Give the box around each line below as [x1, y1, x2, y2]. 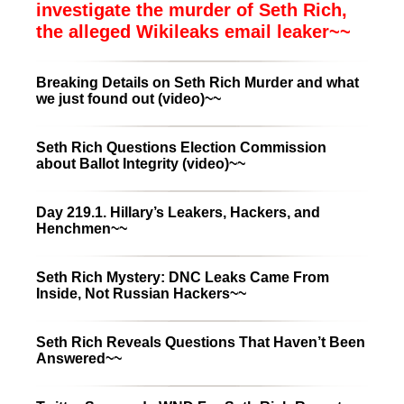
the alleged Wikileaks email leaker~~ [36, 21, 351, 41]
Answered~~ [36, 350, 122, 366]
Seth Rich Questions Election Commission [36, 139, 326, 155]
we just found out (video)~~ [36, 90, 221, 106]
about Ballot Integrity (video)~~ [36, 155, 245, 171]
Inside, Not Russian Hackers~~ [36, 285, 246, 301]
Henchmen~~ [36, 220, 127, 236]
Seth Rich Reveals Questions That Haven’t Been [36, 334, 365, 350]
